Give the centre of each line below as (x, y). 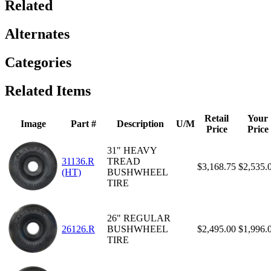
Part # (83, 124)
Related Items (48, 91)
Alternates (37, 34)
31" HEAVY (132, 151)
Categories (38, 63)
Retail (217, 119)
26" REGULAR (139, 218)
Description (140, 124)
